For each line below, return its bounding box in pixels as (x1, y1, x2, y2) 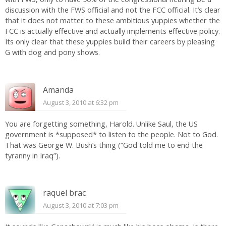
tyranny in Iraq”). (5, 150, 60, 160)
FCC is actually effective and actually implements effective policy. (5, 26, 220, 36)
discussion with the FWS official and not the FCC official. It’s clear (5, 5, 220, 15)
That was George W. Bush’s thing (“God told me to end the (5, 140, 203, 150)
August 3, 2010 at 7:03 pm (43, 201, 119, 210)
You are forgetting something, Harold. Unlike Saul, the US (5, 119, 198, 129)
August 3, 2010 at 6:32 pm (43, 97, 119, 107)
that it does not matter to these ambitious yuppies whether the (5, 16, 220, 26)
